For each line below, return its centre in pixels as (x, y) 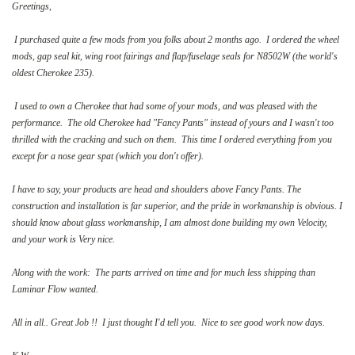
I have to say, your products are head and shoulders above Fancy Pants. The (157, 189)
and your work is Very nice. (63, 239)
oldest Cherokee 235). (53, 73)
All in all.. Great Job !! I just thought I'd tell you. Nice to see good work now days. (168, 322)
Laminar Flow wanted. (55, 289)
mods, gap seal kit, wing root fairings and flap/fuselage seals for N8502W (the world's (175, 56)
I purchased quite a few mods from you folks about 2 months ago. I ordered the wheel (176, 39)
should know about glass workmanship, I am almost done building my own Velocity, (170, 222)
